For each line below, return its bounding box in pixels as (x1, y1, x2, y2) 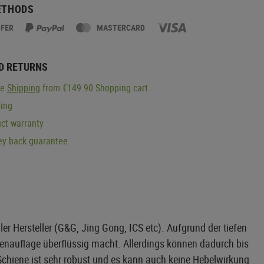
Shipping (7, 81, 40, 94)
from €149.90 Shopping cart (40, 81, 148, 94)
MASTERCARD (97, 21, 146, 33)
